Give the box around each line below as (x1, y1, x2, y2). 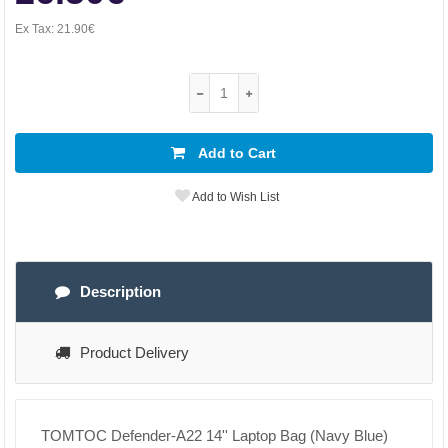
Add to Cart (195, 145, 277, 161)
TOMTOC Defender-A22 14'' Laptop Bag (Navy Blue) (41, 427, 388, 444)
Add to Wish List (189, 190, 279, 204)
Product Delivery (80, 344, 189, 361)
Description (80, 283, 161, 300)
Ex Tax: (15, 22, 57, 36)
